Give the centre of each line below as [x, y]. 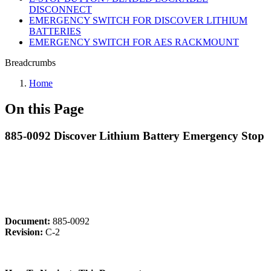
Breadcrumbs [30, 63]
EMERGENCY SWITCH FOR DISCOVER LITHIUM [138, 20]
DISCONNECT [60, 9]
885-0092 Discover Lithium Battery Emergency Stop [135, 135]
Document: [29, 221]
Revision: [24, 232]
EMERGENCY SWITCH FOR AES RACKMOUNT [134, 42]
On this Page [44, 109]
